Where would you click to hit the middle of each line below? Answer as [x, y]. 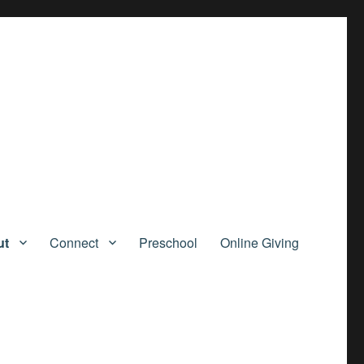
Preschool [168, 242]
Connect [74, 242]
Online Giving [259, 242]
